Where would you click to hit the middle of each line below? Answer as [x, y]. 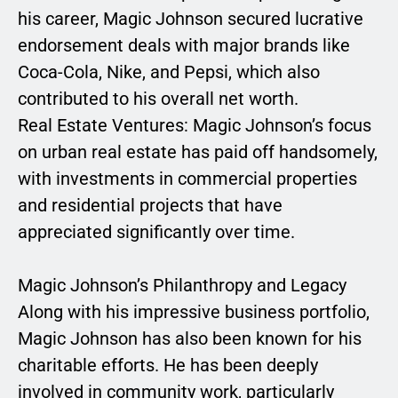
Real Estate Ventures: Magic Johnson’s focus [195, 126]
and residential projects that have [150, 206]
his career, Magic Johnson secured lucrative [191, 19]
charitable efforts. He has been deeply [168, 366]
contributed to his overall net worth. [158, 99]
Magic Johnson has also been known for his [190, 339]
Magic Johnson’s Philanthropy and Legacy [182, 286]
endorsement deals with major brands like [184, 46]
